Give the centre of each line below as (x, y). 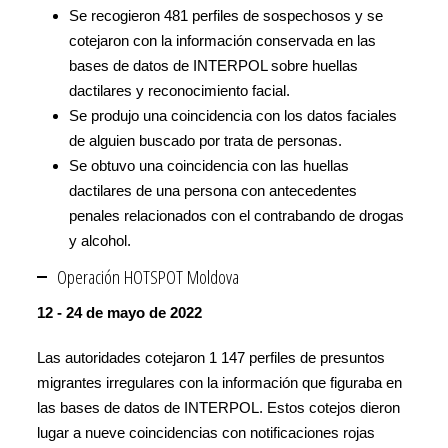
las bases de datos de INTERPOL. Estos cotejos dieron (218, 407)
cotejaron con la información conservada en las (222, 40)
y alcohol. (100, 240)
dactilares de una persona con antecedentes (213, 190)
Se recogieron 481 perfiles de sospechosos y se (226, 15)
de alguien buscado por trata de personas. (205, 140)
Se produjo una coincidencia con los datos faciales (233, 115)
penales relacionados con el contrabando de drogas (236, 215)
